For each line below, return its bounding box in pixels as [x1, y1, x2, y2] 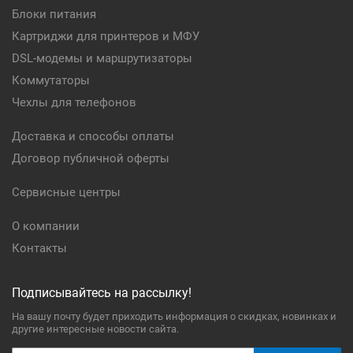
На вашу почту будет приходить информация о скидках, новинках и [12, 310, 336, 322]
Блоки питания [12, 7, 96, 21]
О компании [12, 219, 80, 233]
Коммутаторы [12, 73, 90, 87]
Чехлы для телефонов [12, 95, 136, 110]
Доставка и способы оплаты [12, 129, 174, 143]
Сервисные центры [12, 185, 121, 199]
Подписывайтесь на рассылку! [12, 285, 191, 300]
